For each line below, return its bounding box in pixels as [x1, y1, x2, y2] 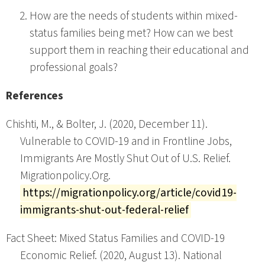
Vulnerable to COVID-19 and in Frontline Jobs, [20, 132, 232, 150]
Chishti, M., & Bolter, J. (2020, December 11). [6, 115, 208, 132]
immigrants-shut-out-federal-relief [20, 201, 189, 218]
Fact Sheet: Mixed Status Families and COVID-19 [6, 230, 225, 247]
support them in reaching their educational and [30, 41, 249, 59]
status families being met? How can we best [30, 24, 233, 41]
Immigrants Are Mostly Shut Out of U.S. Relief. [20, 150, 231, 167]
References [6, 87, 63, 104]
